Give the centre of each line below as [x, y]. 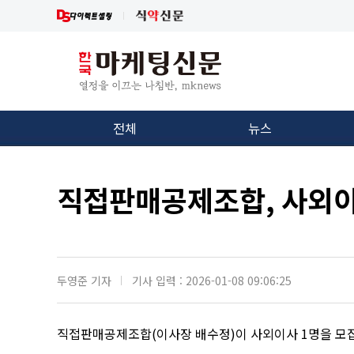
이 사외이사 [268, 333]
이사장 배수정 [194, 333]
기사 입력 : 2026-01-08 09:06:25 [212, 280]
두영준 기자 [84, 280]
